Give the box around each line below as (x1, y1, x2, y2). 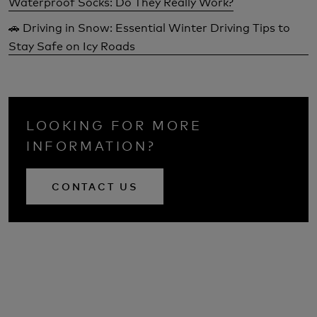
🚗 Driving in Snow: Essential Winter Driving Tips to (8, 18, 290, 35)
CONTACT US (52, 180, 138, 194)
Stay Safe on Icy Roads (8, 37, 135, 54)
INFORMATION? (26, 137, 156, 154)
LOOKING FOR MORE (26, 116, 202, 134)
